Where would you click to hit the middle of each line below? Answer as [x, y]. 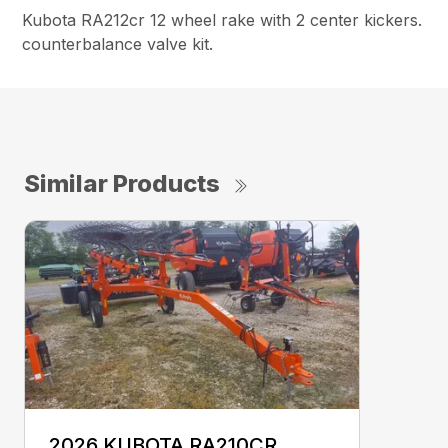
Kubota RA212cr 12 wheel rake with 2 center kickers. [222, 19]
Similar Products [122, 183]
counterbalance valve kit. [118, 43]
